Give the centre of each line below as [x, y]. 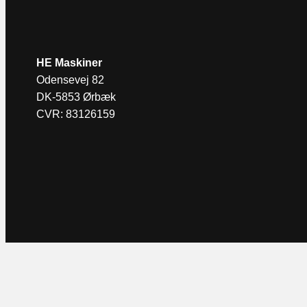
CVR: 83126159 [76, 114]
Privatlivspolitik [64, 270]
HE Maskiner [70, 62]
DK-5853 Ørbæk [76, 97]
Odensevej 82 [71, 79]
